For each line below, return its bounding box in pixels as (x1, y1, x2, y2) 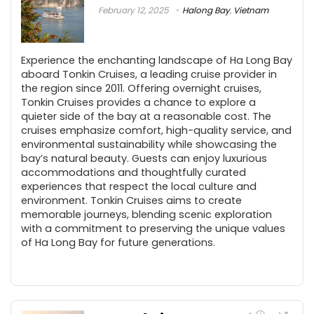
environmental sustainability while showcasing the (21, 137, 277, 151)
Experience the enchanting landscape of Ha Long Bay (21, 53, 292, 67)
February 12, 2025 (98, 4, 169, 16)
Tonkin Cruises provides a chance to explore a (21, 95, 256, 109)
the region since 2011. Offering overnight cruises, (21, 81, 261, 95)
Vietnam (233, 4, 268, 16)
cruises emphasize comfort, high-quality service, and (21, 123, 292, 137)
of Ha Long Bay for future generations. (21, 235, 215, 250)
